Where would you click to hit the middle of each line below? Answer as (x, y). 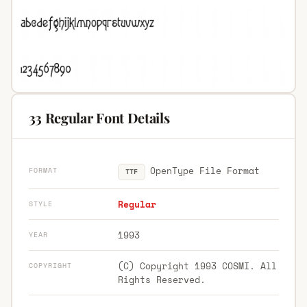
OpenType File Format (202, 170)
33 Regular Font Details (99, 117)
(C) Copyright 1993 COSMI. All (197, 266)
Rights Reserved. (161, 279)
